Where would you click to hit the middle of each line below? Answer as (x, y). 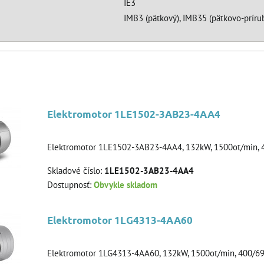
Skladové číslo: (76, 170)
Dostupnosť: (70, 185)
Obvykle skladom (126, 185)
